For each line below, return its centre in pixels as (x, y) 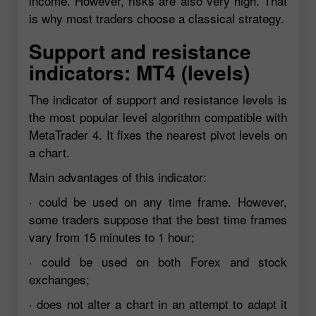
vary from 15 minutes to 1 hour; (112, 237)
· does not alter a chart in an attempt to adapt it (158, 304)
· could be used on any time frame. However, (158, 202)
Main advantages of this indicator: (118, 177)
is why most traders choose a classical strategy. (157, 18)
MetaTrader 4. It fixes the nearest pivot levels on (158, 135)
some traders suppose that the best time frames (158, 219)
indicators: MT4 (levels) (139, 73)
